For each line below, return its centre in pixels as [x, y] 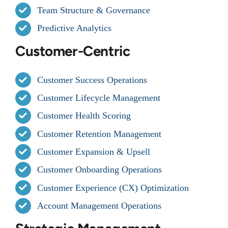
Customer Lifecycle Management [99, 98]
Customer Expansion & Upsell [94, 152]
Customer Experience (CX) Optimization [113, 188]
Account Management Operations [99, 205]
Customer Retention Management [99, 134]
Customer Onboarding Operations [100, 170]
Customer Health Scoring [84, 116]
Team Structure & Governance [94, 10]
